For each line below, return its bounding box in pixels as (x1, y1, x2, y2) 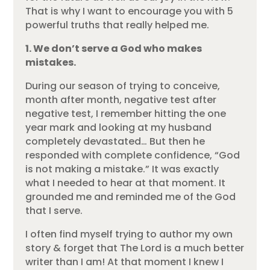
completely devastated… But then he (25, 134, 206, 149)
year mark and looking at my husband (25, 121, 212, 135)
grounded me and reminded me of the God (25, 190, 236, 204)
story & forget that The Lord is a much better (25, 241, 245, 256)
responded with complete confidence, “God (25, 148, 240, 163)
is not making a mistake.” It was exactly (25, 162, 219, 177)
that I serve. (25, 204, 83, 218)
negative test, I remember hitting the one (25, 107, 227, 121)
